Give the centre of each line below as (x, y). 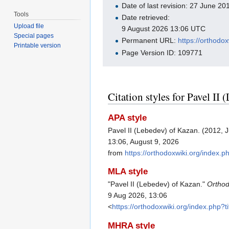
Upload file (29, 26)
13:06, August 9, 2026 (143, 141)
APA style (127, 118)
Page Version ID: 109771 (162, 52)
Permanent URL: (150, 41)
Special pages (34, 36)
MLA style (128, 172)
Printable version (38, 46)
